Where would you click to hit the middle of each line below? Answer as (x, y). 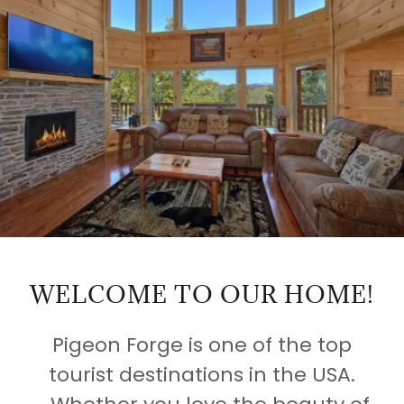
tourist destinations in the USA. (202, 374)
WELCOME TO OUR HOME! (202, 294)
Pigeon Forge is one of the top (202, 344)
